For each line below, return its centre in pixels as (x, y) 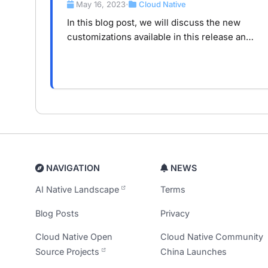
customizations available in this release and (159, 37)
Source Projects (68, 251)
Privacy (175, 213)
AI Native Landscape (78, 190)
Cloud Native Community (212, 236)
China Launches (194, 251)
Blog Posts (57, 213)
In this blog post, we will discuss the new (154, 23)
